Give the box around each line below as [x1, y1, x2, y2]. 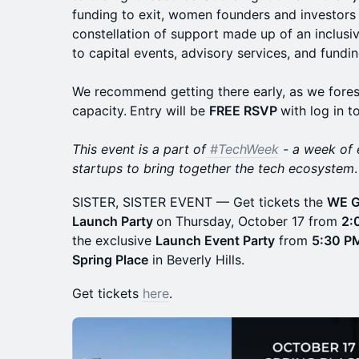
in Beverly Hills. [148, 252, 244, 268]
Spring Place [72, 252, 148, 268]
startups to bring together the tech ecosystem [72, 160, 354, 176]
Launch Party [72, 213, 156, 229]
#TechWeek [210, 141, 279, 157]
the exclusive [72, 232, 155, 248]
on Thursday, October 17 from [156, 213, 341, 229]
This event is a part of [72, 141, 206, 157]
